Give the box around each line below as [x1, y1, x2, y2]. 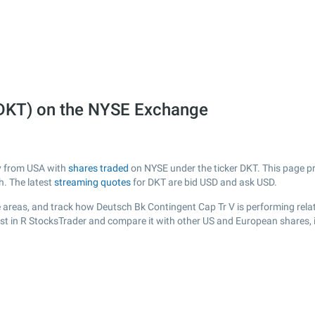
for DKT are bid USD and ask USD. [131, 176, 277, 188]
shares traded [68, 162, 129, 174]
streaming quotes [54, 176, 131, 188]
